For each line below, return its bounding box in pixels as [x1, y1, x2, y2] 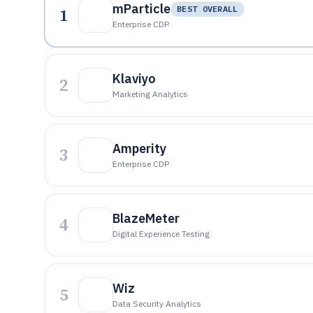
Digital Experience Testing [112, 228, 210, 239]
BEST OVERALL [177, 3, 238, 14]
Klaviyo [112, 71, 156, 87]
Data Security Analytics [112, 298, 201, 309]
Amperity [112, 140, 166, 156]
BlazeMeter [112, 210, 180, 226]
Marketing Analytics [112, 89, 188, 99]
